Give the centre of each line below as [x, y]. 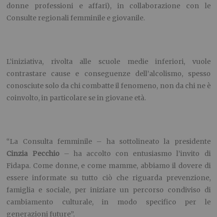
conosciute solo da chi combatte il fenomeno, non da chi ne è [108, 85]
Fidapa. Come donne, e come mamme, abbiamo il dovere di [108, 165]
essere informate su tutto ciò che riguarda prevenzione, [108, 178]
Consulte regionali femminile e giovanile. [76, 18]
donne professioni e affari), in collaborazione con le [108, 6]
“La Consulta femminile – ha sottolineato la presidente [108, 141]
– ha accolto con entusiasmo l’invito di [135, 153]
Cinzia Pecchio [33, 153]
